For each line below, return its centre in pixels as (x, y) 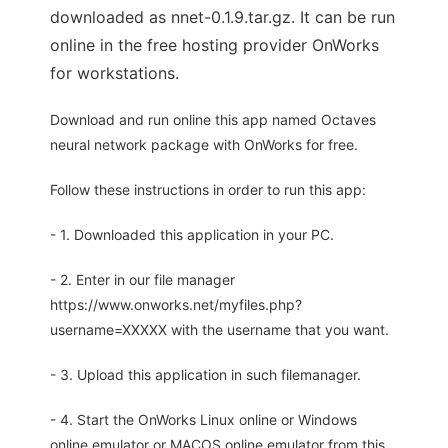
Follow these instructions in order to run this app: (208, 190)
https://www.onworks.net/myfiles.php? (176, 305)
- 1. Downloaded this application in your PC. (192, 235)
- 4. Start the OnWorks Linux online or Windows (203, 420)
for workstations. (114, 73)
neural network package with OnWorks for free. (204, 145)
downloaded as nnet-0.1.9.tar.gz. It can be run (222, 17)
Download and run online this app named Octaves (213, 120)
